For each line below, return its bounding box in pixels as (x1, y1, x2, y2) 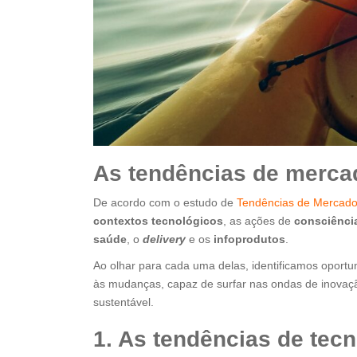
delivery (143, 233, 189, 245)
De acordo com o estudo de (93, 196, 237, 209)
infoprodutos (214, 233, 285, 245)
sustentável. (93, 296, 154, 308)
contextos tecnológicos (93, 214, 223, 227)
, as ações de (223, 214, 294, 227)
